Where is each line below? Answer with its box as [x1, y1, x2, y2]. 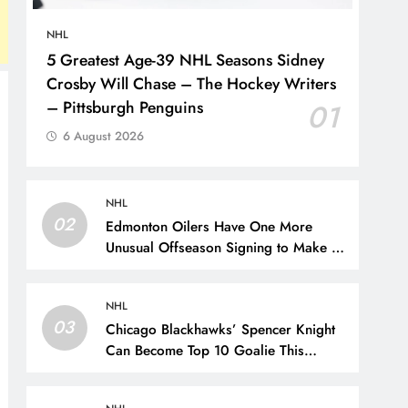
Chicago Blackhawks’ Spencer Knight [106, 319, 336, 340]
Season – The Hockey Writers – [106, 361, 309, 382]
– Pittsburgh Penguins [46, 95, 204, 119]
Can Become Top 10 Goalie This [106, 340, 305, 361]
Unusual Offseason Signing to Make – [106, 237, 343, 258]
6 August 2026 [63, 127, 145, 145]
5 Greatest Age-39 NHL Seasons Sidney [46, 47, 325, 72]
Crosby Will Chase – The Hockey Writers [46, 71, 337, 96]
